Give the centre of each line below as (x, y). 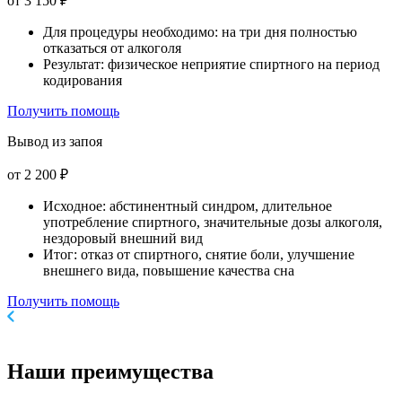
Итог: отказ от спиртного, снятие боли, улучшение (199, 255)
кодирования (83, 81)
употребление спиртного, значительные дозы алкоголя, (213, 223)
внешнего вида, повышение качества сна (169, 271)
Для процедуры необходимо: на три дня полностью (200, 32)
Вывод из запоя (55, 142)
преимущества (140, 371)
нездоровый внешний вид (123, 239)
